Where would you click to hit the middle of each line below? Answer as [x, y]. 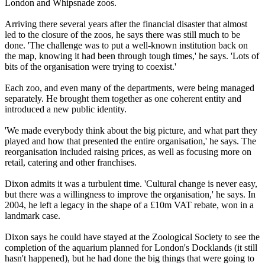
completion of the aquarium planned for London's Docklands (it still [131, 248]
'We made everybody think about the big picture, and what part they [131, 131]
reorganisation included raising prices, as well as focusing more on [128, 152]
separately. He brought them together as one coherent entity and [123, 99]
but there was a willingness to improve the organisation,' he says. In [130, 195]
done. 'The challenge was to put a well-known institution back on [126, 46]
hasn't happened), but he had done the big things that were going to [130, 258]
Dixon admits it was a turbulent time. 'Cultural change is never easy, [131, 184]
